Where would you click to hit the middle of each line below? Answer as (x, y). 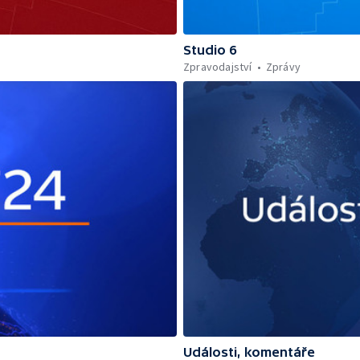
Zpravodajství (218, 67)
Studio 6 (210, 50)
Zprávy (283, 67)
